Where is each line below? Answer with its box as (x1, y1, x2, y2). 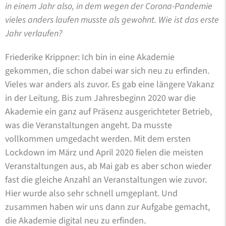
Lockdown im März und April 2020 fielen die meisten (5, 146, 203, 159)
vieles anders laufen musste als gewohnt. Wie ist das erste (5, 13, 219, 26)
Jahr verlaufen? (5, 27, 62, 40)
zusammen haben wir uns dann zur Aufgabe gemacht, (5, 200, 210, 213)
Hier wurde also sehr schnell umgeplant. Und (5, 187, 178, 200)
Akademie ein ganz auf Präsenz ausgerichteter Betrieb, (5, 105, 212, 118)
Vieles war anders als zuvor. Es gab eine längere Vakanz (5, 78, 214, 91)
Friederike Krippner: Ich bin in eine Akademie (5, 50, 175, 64)
